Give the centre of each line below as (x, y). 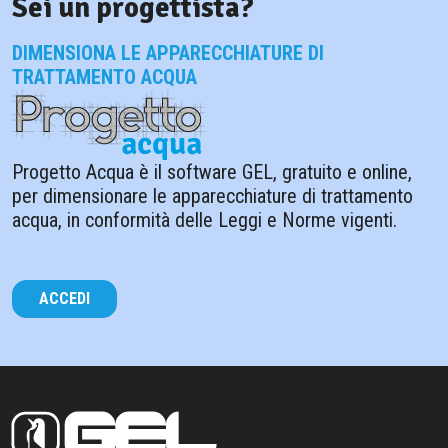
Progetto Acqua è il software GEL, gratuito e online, (212, 172)
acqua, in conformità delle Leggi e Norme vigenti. (204, 220)
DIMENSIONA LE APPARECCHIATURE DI (168, 52)
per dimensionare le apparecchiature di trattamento (212, 196)
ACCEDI (64, 299)
